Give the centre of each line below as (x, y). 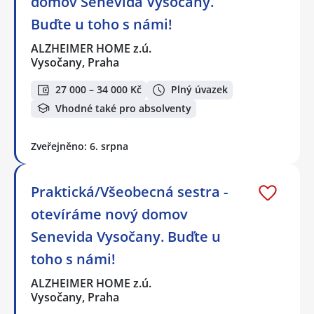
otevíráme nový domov (109, 214)
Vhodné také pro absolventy (123, 108)
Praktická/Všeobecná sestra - (129, 192)
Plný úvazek (199, 90)
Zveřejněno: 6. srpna (80, 146)
